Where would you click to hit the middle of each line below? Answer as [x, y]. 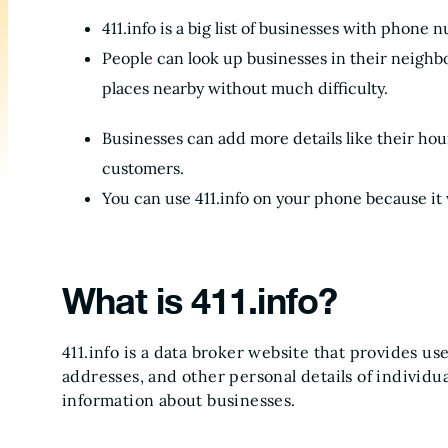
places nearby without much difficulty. [245, 88]
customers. [143, 168]
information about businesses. [179, 400]
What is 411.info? [199, 300]
